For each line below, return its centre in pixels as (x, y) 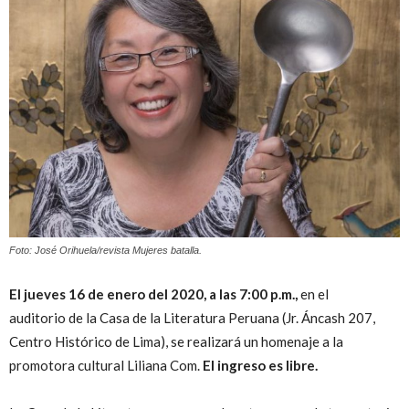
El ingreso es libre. (262, 366)
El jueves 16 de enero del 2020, (108, 294)
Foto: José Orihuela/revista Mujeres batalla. (105, 251)
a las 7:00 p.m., (253, 294)
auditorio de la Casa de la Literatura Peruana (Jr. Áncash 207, (192, 318)
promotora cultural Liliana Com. (106, 366)
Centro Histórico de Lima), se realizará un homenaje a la (176, 342)
